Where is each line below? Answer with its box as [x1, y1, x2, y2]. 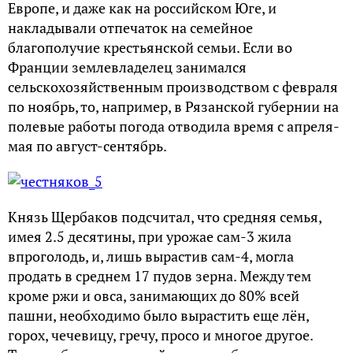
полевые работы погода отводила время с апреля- [8, 117, 340, 136]
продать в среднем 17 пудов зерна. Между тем [8, 266, 311, 285]
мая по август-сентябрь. [8, 136, 167, 155]
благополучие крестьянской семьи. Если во [8, 38, 292, 57]
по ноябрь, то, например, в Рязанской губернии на [8, 97, 339, 116]
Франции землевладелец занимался [8, 58, 247, 76]
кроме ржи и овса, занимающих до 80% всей [8, 286, 299, 305]
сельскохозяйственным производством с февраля [8, 77, 338, 96]
